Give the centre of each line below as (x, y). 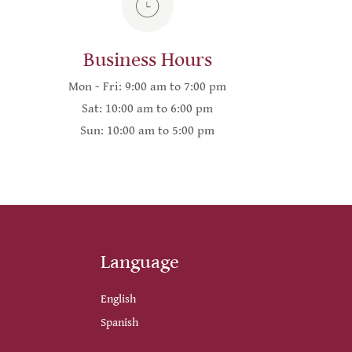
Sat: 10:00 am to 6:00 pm (148, 108)
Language (140, 262)
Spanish (119, 322)
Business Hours (147, 59)
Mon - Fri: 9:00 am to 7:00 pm (148, 86)
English (118, 299)
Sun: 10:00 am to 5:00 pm (148, 130)
